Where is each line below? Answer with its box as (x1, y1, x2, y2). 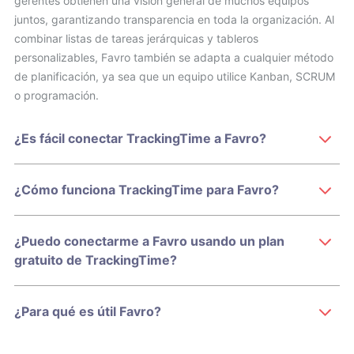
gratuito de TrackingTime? (14, 252, 177, 268)
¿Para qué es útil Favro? (14, 303, 161, 319)
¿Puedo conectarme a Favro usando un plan (14, 233, 284, 249)
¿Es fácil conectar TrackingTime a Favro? (14, 130, 266, 146)
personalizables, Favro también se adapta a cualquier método (14, 51, 333, 64)
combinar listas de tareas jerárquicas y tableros (14, 32, 258, 45)
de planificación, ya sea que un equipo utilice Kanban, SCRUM (14, 70, 335, 83)
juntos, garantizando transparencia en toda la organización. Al (14, 13, 334, 26)
